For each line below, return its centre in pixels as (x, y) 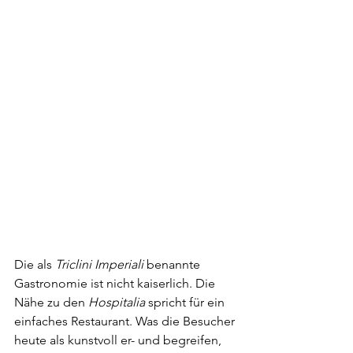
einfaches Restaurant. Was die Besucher (126, 321)
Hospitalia (117, 302)
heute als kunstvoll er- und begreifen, (119, 340)
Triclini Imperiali (99, 264)
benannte (173, 264)
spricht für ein (186, 302)
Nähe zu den (51, 302)
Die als (35, 264)
